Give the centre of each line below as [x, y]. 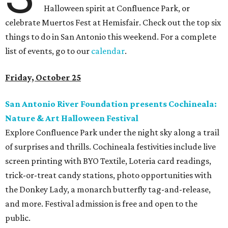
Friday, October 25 [43, 78]
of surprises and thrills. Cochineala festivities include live [110, 147]
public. [18, 218]
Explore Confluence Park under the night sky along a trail [112, 133]
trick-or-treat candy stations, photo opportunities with [108, 175]
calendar [108, 51]
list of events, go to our [48, 51]
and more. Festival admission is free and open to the [101, 204]
